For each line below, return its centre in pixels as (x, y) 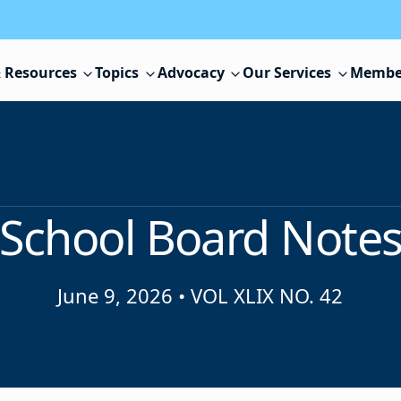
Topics (117, 73)
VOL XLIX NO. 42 (267, 296)
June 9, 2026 (115, 296)
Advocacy (191, 73)
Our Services (287, 73)
